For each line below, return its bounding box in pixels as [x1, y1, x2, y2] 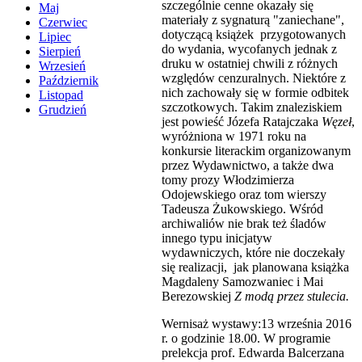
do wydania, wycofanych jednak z [162, 41, 337, 56]
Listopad [39, 88, 83, 103]
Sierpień [39, 44, 81, 59]
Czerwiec [39, 15, 87, 30]
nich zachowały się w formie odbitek [162, 85, 349, 99]
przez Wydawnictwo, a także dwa [162, 158, 334, 172]
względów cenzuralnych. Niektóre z [162, 70, 346, 85]
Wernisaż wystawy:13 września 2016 [162, 316, 351, 330]
